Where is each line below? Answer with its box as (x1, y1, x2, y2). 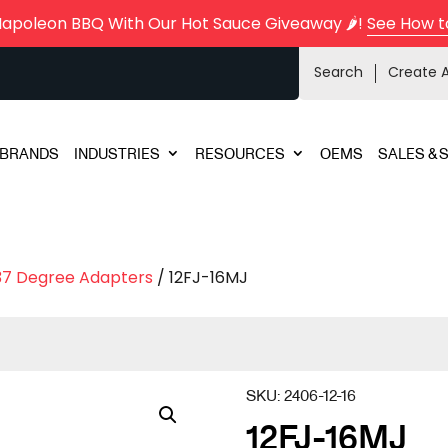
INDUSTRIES (73, 143, 160, 163)
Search (313, 62, 363, 82)
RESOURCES (194, 143, 285, 163)
